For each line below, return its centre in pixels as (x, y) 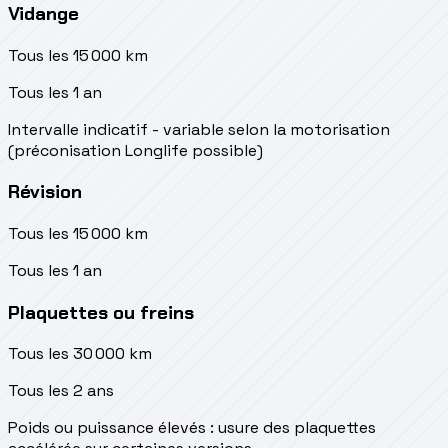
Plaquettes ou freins (101, 312)
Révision (45, 192)
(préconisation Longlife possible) (135, 150)
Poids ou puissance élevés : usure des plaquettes (192, 428)
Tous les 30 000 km (80, 354)
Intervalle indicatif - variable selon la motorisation (199, 129)
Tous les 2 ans (61, 391)
